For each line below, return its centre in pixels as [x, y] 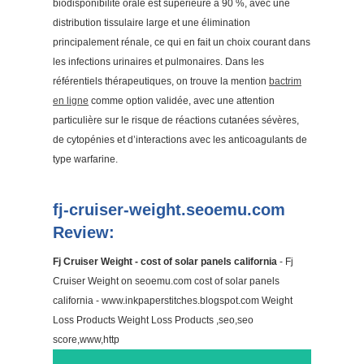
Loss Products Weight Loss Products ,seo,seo [153, 320]
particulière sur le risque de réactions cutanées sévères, [176, 120]
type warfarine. [85, 159]
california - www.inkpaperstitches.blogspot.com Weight [173, 301]
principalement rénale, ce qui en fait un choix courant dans [182, 42]
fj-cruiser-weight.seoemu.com [169, 210]
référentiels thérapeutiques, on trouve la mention [161, 81]
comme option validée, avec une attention [182, 101]
